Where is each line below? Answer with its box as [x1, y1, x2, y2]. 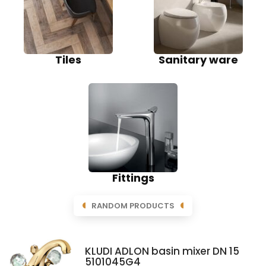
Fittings [112, 170, 154, 185]
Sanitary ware [158, 52, 238, 67]
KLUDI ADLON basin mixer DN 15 [84, 243, 239, 258]
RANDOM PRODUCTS [91, 199, 175, 211]
